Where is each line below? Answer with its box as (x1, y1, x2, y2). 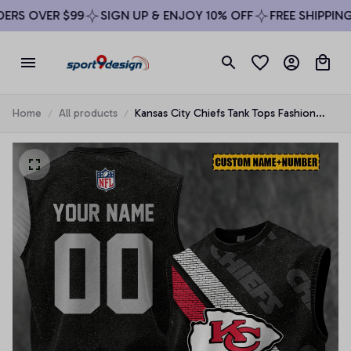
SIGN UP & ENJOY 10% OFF (83, 8, 237, 23)
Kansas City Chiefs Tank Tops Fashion (135, 107, 316, 120)
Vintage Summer (135, 124, 215, 137)
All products (59, 107, 118, 120)
